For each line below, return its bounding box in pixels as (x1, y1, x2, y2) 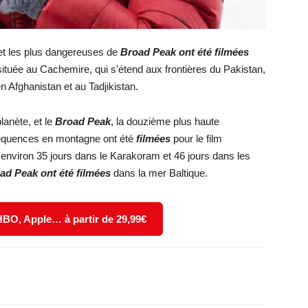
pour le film (173, 133, 222, 145)
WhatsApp (61, 270, 98, 281)
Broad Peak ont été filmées (120, 46, 249, 58)
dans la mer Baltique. (113, 167, 208, 179)
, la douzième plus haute (111, 115, 219, 128)
